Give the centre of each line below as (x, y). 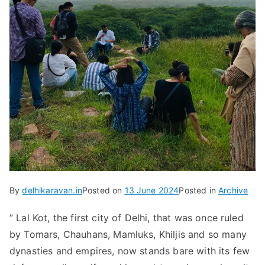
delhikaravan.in (52, 190)
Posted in (199, 190)
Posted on (103, 190)
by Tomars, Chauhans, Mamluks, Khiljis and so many (128, 234)
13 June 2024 (152, 190)
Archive (233, 190)
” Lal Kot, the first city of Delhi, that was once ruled (127, 217)
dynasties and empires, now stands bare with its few (130, 251)
